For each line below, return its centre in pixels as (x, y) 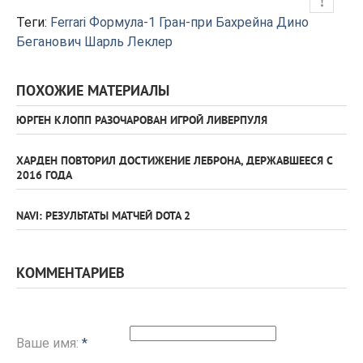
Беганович (49, 42)
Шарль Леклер (128, 42)
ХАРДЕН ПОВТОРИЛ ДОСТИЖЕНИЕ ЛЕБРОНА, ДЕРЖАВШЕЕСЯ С (174, 162)
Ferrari (68, 23)
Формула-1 (122, 23)
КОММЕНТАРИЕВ (70, 275)
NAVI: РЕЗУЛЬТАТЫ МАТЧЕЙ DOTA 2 (103, 217)
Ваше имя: (49, 344)
